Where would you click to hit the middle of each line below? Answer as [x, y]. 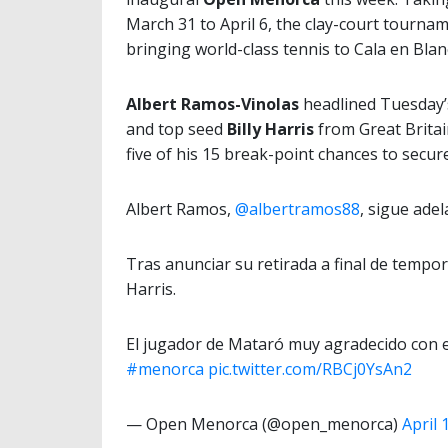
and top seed [176, 129]
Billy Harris [270, 129]
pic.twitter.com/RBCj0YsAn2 [310, 369]
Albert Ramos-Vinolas [212, 104]
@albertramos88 [297, 209]
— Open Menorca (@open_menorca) [264, 424]
